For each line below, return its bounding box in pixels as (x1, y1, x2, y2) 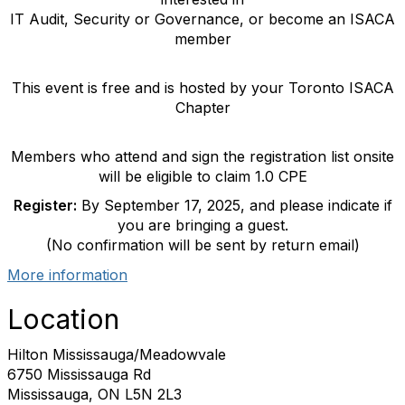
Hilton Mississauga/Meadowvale (7, 345, 226, 363)
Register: (13, 196, 77, 214)
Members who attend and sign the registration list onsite (11, 147, 394, 165)
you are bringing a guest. (117, 216, 288, 234)
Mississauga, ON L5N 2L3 (7, 385, 182, 403)
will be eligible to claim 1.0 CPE (98, 167, 307, 185)
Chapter (174, 99, 231, 117)
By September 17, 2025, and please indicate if (80, 196, 392, 214)
